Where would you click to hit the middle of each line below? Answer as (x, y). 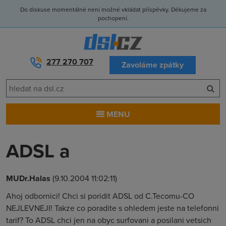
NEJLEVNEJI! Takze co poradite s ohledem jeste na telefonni (112, 208)
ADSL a (38, 151)
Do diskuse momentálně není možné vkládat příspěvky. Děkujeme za (113, 9)
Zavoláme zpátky (153, 65)
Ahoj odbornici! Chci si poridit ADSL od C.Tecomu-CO (100, 196)
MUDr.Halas (28, 178)
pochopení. (113, 18)
